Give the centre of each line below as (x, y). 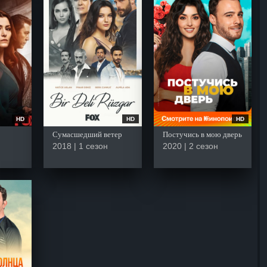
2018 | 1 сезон (80, 146)
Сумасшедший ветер (87, 134)
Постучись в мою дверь (202, 134)
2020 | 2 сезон (190, 146)
